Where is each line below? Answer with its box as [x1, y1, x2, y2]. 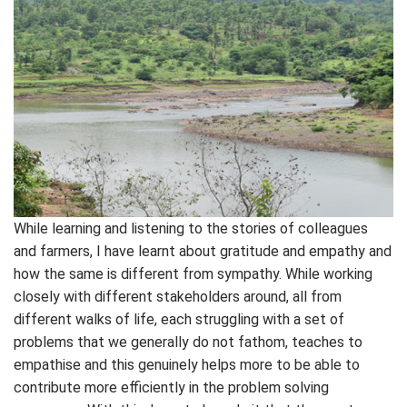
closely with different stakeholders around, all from [14, 288, 342, 306]
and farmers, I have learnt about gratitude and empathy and [14, 243, 392, 261]
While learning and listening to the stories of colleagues [14, 220, 368, 238]
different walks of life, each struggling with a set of [14, 311, 344, 329]
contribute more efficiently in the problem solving [14, 379, 329, 397]
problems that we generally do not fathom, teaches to [14, 333, 362, 352]
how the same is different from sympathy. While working [14, 265, 372, 283]
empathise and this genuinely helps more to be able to [14, 356, 360, 374]
